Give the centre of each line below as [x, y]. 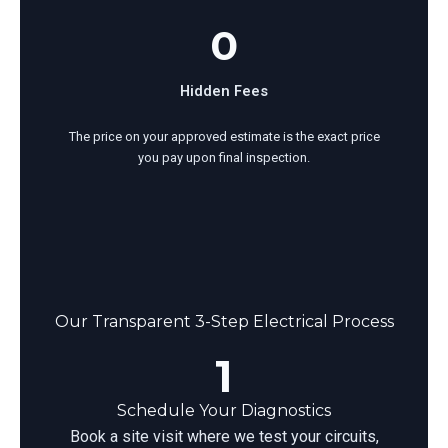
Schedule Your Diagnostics [224, 410]
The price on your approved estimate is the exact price [224, 137]
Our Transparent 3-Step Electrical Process [224, 321]
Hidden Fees [224, 90]
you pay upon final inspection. [224, 158]
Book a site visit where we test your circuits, [224, 436]
